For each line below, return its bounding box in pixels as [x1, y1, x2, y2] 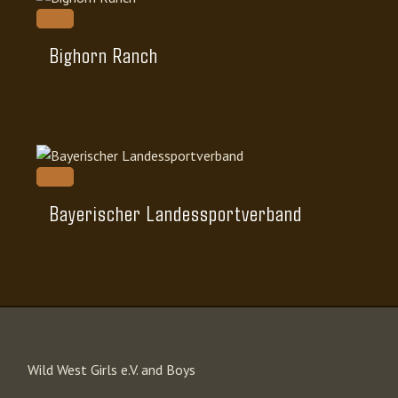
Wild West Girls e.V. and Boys [28, 361, 199, 378]
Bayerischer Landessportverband [50, 200, 302, 226]
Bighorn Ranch [50, 42, 158, 68]
